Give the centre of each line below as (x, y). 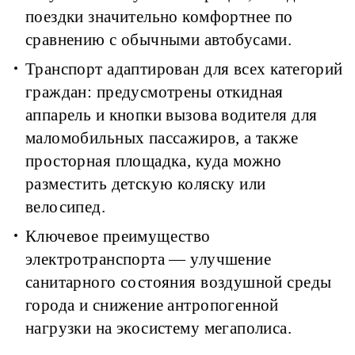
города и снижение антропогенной (152, 305)
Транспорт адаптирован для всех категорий (184, 69)
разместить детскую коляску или (146, 184)
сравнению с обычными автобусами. (159, 40)
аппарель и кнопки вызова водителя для (172, 115)
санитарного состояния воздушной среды (179, 282)
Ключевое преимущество (118, 237)
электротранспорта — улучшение (149, 260)
